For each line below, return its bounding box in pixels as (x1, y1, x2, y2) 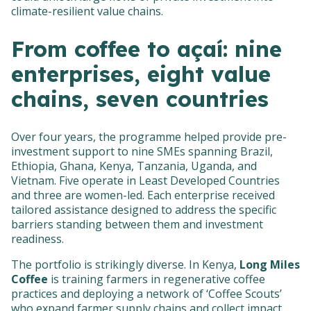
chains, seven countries (11, 85, 269, 113)
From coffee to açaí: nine (11, 35, 282, 63)
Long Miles (239, 256, 300, 272)
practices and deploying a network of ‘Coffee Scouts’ (11, 285, 282, 301)
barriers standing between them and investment (11, 216, 263, 232)
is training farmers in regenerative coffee (48, 271, 265, 287)
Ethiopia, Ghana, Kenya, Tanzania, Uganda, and (11, 158, 257, 174)
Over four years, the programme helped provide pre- (11, 128, 287, 144)
